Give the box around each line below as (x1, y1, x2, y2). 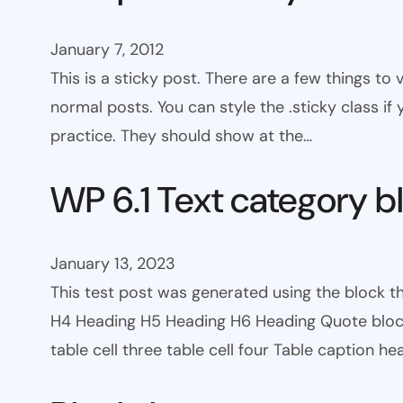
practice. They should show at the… (50, 125, 312, 148)
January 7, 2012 (50, 39, 164, 61)
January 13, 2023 (50, 253, 175, 275)
